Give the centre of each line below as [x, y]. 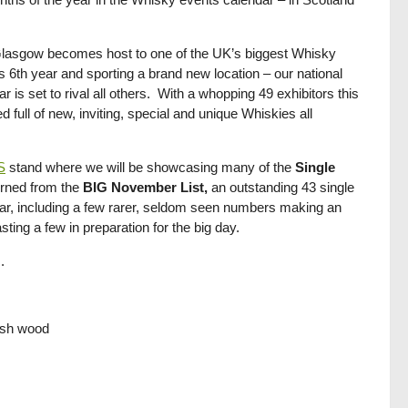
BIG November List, [147, 187]
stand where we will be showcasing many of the [150, 167]
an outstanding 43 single [283, 187]
